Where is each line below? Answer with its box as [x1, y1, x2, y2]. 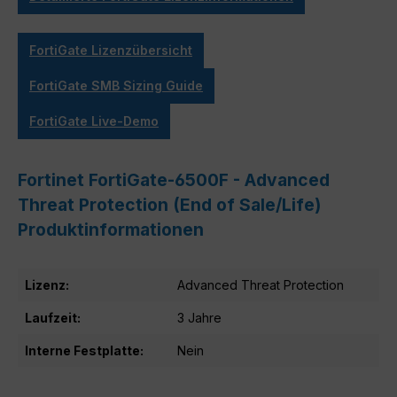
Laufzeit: [25, 310, 81, 326]
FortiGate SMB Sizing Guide [29, 78, 203, 94]
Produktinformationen [18, 219, 204, 241]
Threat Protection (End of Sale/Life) [18, 194, 321, 216]
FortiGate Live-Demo [29, 113, 159, 129]
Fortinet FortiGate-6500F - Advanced [18, 169, 330, 191]
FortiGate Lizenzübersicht [29, 43, 192, 58]
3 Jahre [177, 310, 222, 326]
